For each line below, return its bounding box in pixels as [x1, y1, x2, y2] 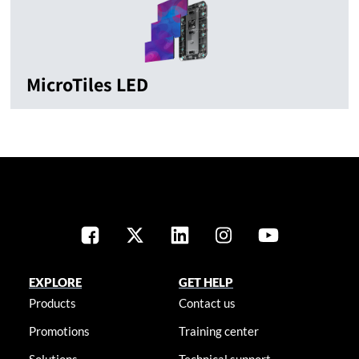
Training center [179, 324, 260, 338]
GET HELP [179, 275, 234, 289]
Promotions [28, 324, 90, 338]
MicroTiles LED [26, 71, 148, 97]
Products [28, 296, 76, 310]
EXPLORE [28, 275, 82, 289]
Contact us [179, 296, 236, 310]
